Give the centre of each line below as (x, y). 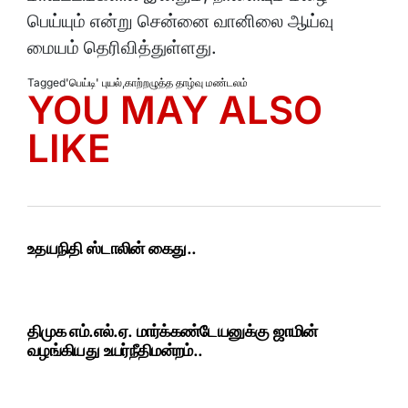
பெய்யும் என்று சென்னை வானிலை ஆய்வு (180, 21)
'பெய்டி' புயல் (94, 83)
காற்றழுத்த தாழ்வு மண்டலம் (186, 83)
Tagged (46, 83)
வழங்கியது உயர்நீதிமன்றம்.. (115, 351)
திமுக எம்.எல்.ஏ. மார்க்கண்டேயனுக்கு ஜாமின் (173, 331)
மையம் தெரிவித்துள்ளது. (122, 48)
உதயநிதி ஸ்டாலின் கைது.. (112, 249)
